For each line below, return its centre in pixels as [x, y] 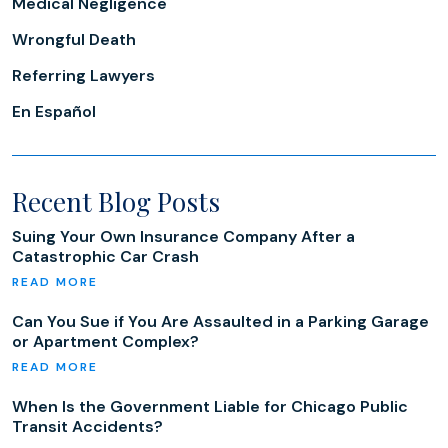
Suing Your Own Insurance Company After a [183, 236]
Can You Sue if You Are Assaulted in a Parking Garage [220, 321]
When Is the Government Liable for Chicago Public [210, 406]
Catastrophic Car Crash [105, 256]
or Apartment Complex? [105, 341]
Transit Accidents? [87, 426]
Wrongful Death [74, 39]
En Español [54, 111]
